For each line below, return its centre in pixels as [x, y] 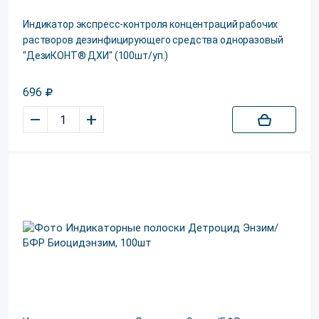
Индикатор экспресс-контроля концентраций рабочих [151, 24]
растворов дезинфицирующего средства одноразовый [153, 40]
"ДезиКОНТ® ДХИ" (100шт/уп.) [96, 56]
